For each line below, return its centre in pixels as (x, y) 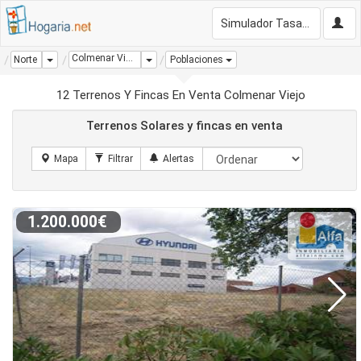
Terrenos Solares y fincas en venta (185, 126)
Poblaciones (197, 60)
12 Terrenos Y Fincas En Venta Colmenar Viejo (180, 95)
